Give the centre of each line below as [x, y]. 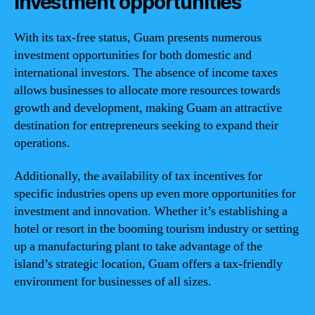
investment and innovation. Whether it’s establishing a [151, 211]
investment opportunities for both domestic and [133, 55]
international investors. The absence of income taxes [146, 72]
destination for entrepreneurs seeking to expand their [146, 125]
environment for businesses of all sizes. [113, 282]
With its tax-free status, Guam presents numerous [138, 37]
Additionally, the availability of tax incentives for [138, 176]
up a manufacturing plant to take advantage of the [138, 246]
